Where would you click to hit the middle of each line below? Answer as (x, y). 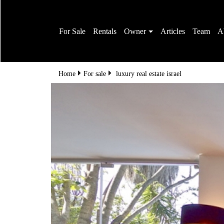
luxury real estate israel (148, 74)
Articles (172, 31)
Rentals (104, 31)
